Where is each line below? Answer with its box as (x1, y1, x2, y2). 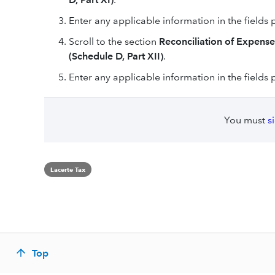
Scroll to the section (69, 36, 159, 47)
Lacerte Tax (50, 165, 85, 174)
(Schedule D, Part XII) (69, 50, 163, 62)
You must (223, 114, 268, 126)
